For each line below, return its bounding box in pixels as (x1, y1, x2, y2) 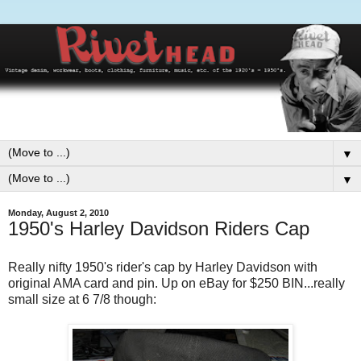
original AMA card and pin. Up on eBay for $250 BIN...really (8, 276, 345, 291)
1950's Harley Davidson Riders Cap (8, 218, 309, 240)
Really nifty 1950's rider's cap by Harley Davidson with (8, 260, 317, 275)
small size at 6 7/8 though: (8, 293, 156, 307)
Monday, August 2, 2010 (8, 208, 109, 218)
